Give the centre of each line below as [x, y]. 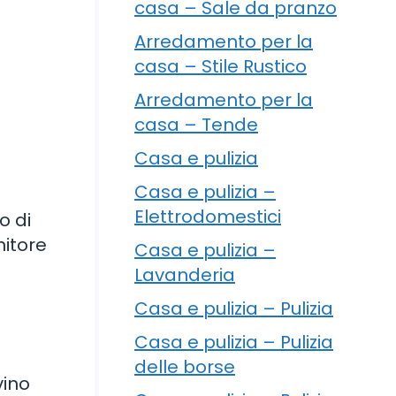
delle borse [185, 366]
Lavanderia [185, 274]
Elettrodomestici [208, 216]
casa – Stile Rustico [221, 66]
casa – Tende [196, 124]
